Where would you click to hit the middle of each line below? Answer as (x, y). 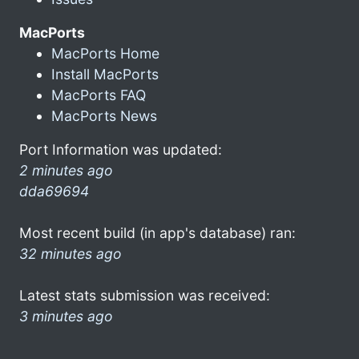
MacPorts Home (105, 53)
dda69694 (54, 191)
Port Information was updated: (121, 149)
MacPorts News (104, 115)
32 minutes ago (71, 253)
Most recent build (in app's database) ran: (157, 232)
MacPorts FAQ (99, 95)
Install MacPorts (105, 74)
